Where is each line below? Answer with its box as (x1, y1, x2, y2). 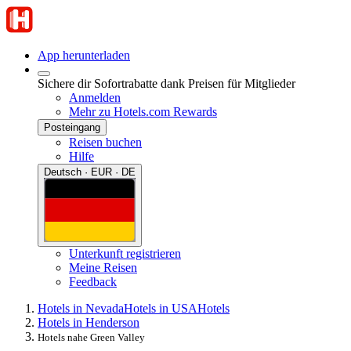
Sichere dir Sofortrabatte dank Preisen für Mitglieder (38, 77, 295, 90)
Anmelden (69, 91, 121, 104)
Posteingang (44, 121, 100, 133)
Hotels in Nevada (38, 301, 124, 315)
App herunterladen (38, 49, 130, 62)
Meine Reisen (69, 260, 137, 274)
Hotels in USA (124, 301, 197, 315)
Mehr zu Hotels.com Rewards (69, 105, 217, 118)
